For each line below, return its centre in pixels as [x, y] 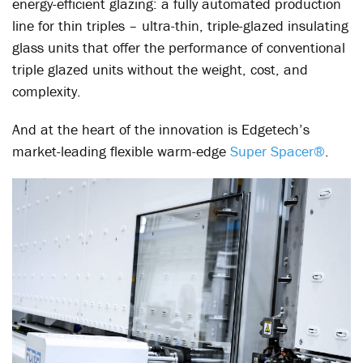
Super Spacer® [278, 151]
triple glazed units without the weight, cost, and [160, 69]
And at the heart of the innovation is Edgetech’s [161, 129]
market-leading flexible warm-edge [121, 151]
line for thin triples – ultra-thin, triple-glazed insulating [180, 26]
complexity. [47, 91]
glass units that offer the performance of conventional [179, 47]
